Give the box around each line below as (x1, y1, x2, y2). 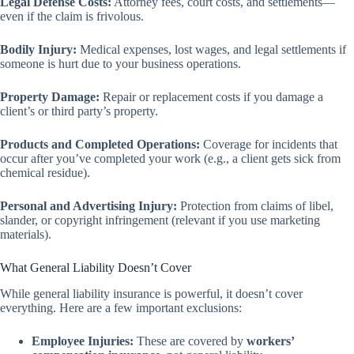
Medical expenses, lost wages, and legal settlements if (77, 43, 346, 57)
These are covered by (134, 333, 247, 348)
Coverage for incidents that (200, 137, 337, 152)
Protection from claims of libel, (177, 199, 333, 213)
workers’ (247, 333, 294, 348)
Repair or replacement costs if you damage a (100, 90, 323, 104)
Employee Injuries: (32, 333, 134, 348)
